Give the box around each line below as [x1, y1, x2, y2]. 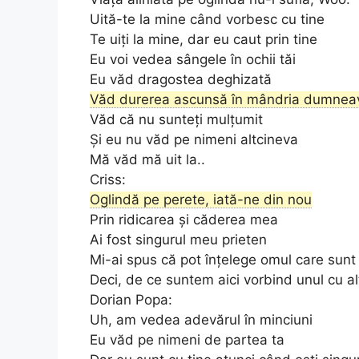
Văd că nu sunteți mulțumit [90, 111, 263, 127]
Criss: [90, 171, 126, 188]
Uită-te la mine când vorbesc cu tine [90, 10, 325, 27]
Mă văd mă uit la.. [90, 151, 205, 167]
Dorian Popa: [90, 291, 172, 308]
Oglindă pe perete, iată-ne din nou [90, 191, 312, 208]
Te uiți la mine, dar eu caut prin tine [90, 30, 317, 47]
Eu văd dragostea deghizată [90, 71, 272, 87]
